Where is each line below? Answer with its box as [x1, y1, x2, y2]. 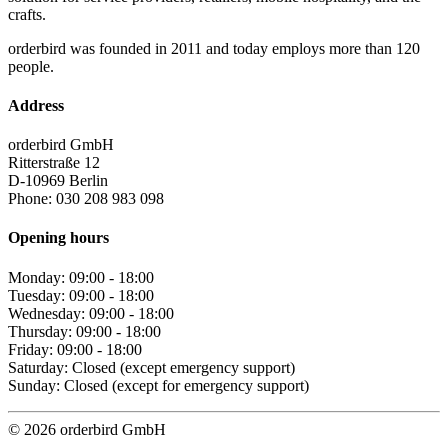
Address [8, 96, 64, 114]
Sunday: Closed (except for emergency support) [8, 376, 309, 394]
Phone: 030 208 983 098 [8, 190, 164, 208]
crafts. [8, 5, 46, 23]
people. [8, 57, 54, 75]
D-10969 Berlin [8, 172, 108, 190]
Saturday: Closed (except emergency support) [8, 358, 295, 376]
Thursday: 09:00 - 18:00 [8, 322, 161, 340]
